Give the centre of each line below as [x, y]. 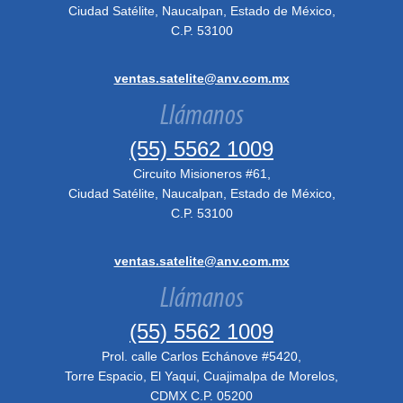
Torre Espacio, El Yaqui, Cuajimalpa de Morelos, [201, 376]
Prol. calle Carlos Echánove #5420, [201, 356]
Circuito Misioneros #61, [201, 174]
